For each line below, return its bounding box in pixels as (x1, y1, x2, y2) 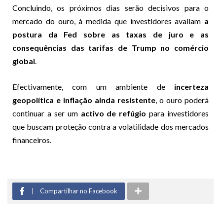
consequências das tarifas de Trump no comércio (12, 42, 209, 52)
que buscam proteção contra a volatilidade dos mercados (12, 121, 209, 131)
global (12, 56, 35, 66)
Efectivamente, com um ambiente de (12, 81, 174, 91)
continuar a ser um (12, 108, 81, 118)
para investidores (146, 108, 209, 118)
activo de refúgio (80, 108, 147, 118)
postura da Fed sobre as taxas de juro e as (12, 29, 209, 39)
